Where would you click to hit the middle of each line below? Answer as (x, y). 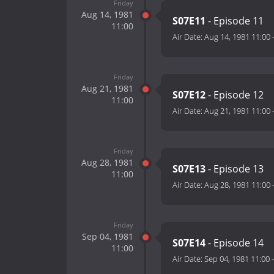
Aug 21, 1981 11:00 (237, 111)
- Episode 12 (235, 95)
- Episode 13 (235, 169)
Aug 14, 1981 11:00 (237, 37)
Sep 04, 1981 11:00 (237, 259)
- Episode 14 (235, 243)
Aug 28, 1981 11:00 (237, 185)
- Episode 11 (235, 21)
